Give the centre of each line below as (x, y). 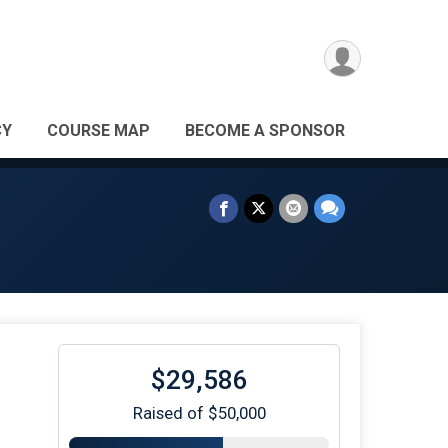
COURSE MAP (98, 130)
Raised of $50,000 (199, 413)
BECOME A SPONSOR (265, 130)
